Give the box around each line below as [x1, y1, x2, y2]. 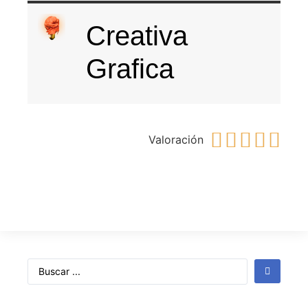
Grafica [86, 53, 174, 84]
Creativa [86, 20, 188, 51]
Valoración [148, 133, 203, 147]
